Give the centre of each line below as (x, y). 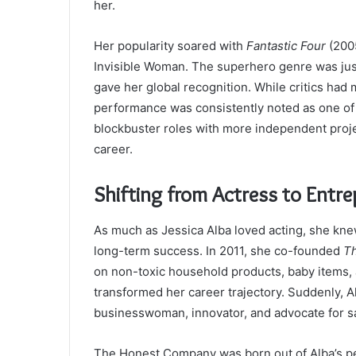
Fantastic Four (286, 46)
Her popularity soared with (170, 46)
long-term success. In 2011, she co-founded (219, 250)
